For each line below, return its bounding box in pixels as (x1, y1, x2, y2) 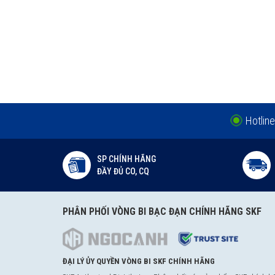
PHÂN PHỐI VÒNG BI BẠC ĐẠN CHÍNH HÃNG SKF (63, 205, 261, 217)
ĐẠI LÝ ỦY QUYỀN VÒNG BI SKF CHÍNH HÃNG (63, 257, 215, 266)
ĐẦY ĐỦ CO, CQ (97, 166, 149, 176)
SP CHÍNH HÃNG (97, 153, 156, 164)
